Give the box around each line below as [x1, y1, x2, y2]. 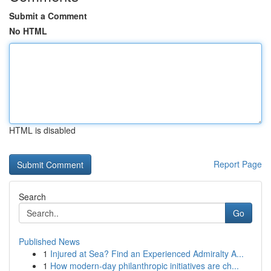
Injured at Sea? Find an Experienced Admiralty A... [50, 247, 244, 260]
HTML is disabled [9, 124, 76, 136]
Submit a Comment [9, 10, 87, 22]
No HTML [9, 25, 47, 37]
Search [19, 191, 46, 203]
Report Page [214, 158, 262, 170]
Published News [19, 235, 80, 247]
